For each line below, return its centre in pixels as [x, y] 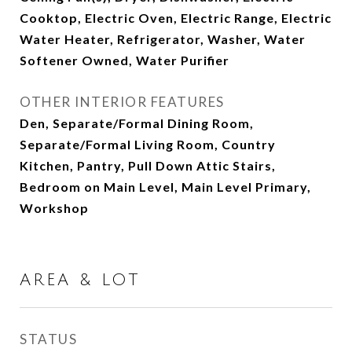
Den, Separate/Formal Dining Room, [137, 123]
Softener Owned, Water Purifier [125, 60]
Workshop [54, 208]
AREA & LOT [80, 280]
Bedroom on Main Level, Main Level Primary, [165, 187]
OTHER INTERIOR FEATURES [122, 102]
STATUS [48, 339]
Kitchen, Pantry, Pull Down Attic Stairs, [148, 165]
